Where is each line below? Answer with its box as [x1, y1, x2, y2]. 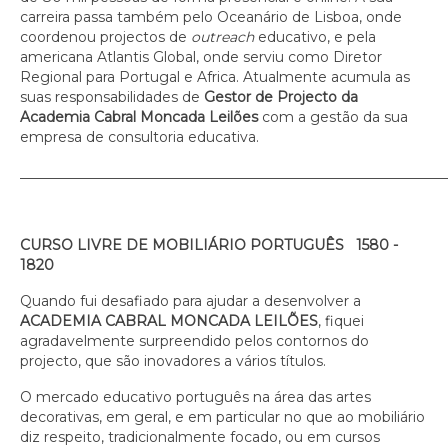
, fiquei [318, 312, 364, 330]
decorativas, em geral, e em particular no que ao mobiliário [20, 408, 425, 426]
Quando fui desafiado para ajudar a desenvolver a [20, 292, 361, 310]
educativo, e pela [254, 28, 376, 46]
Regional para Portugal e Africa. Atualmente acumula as [20, 68, 410, 86]
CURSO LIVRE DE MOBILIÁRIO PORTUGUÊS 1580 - [20, 236, 398, 254]
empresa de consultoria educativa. [20, 128, 259, 146]
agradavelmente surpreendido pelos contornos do [20, 332, 369, 350]
